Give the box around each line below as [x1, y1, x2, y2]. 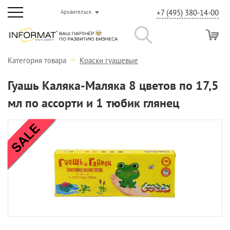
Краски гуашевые [80, 55, 138, 65]
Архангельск [61, 8, 91, 15]
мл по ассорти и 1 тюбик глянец [8, 95, 179, 111]
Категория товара [8, 55, 68, 65]
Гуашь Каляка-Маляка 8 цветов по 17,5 [8, 78, 219, 93]
